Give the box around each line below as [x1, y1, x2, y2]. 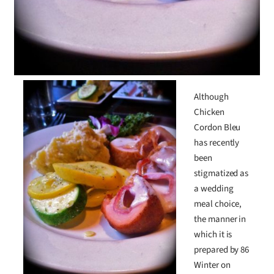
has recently [193, 136, 240, 150]
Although [193, 91, 229, 104]
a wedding [193, 182, 234, 196]
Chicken [193, 106, 224, 119]
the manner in [193, 213, 246, 226]
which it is [193, 228, 232, 242]
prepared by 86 [193, 243, 250, 257]
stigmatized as [193, 167, 249, 180]
